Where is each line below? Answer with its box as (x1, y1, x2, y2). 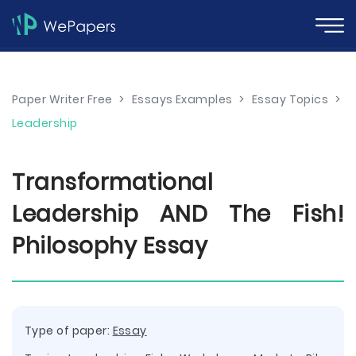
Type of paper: (25, 323, 113, 339)
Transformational (12, 167, 213, 198)
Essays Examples (131, 91, 233, 107)
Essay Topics (251, 91, 329, 107)
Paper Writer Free (12, 91, 113, 107)
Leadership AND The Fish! (12, 199, 344, 230)
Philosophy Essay (12, 230, 207, 261)
